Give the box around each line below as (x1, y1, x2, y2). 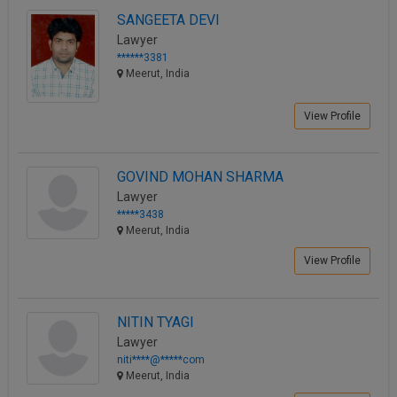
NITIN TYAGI (117, 313, 194, 331)
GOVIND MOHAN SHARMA (117, 168, 284, 186)
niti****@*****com (117, 353, 205, 366)
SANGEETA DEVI (117, 11, 220, 28)
